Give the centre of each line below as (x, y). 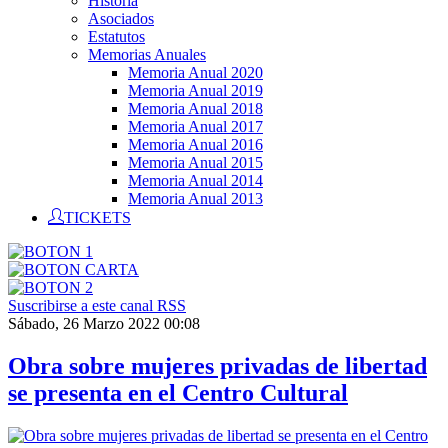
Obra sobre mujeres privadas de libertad (217, 365)
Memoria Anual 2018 (195, 108)
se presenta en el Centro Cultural (178, 392)
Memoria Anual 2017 (195, 126)
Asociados (121, 18)
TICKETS (97, 216)
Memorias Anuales (147, 54)
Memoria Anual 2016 (195, 144)
